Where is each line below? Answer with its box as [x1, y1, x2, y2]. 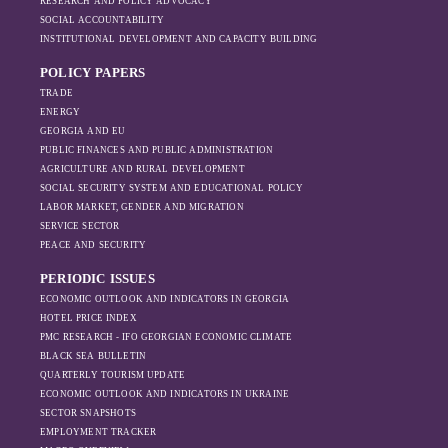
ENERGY [40, 107, 81, 117]
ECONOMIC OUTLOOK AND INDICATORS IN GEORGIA [40, 294, 290, 304]
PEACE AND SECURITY [40, 240, 147, 250]
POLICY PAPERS [40, 65, 146, 80]
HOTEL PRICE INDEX [40, 313, 137, 323]
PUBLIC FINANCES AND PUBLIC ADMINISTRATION [40, 145, 274, 155]
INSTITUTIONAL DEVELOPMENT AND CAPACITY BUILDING [40, 34, 318, 44]
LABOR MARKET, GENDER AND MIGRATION [40, 202, 244, 212]
